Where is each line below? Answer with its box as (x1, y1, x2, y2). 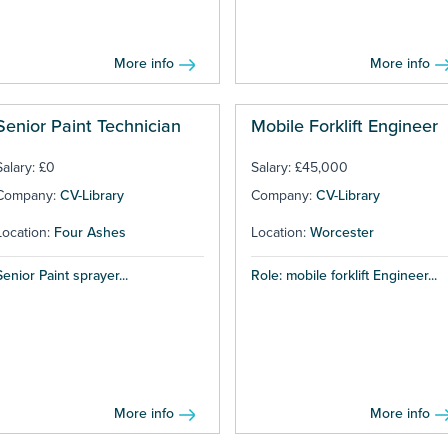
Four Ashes (54, 224, 126, 242)
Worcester (309, 224, 374, 242)
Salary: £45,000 (250, 159, 348, 177)
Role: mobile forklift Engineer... (250, 267, 437, 285)
